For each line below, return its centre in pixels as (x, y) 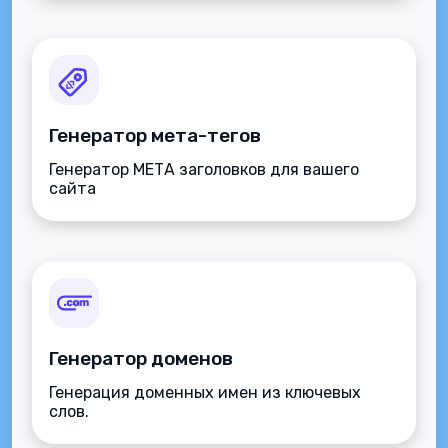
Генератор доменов (141, 358)
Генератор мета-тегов (155, 135)
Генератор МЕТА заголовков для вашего (204, 169)
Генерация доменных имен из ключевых (205, 392)
